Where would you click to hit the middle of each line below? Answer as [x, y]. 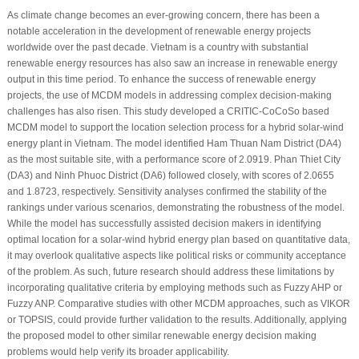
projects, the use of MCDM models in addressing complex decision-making [169, 96]
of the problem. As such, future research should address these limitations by [170, 272]
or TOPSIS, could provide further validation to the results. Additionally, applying [177, 320]
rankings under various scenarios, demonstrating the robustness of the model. [175, 208]
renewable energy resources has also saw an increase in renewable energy [172, 64]
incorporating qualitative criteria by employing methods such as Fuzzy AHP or [174, 288]
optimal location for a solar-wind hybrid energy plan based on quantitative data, [178, 240]
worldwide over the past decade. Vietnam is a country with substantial [157, 48]
